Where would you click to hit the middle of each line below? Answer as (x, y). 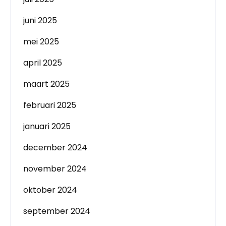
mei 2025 (41, 42)
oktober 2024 (50, 190)
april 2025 (43, 63)
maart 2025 (46, 84)
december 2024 (55, 148)
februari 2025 (50, 105)
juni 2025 (40, 20)
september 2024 (57, 211)
